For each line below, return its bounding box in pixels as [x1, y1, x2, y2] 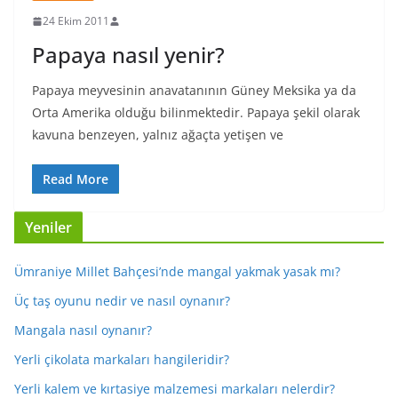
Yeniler [25, 218, 73, 237]
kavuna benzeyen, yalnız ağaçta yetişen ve [32, 126, 283, 143]
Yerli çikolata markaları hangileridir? [14, 351, 229, 368]
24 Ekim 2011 [43, 13, 109, 28]
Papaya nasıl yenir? [32, 40, 225, 69]
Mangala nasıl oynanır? [14, 322, 152, 338]
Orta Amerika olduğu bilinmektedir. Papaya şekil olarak [32, 104, 360, 121]
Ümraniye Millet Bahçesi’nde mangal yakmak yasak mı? [14, 263, 340, 280]
